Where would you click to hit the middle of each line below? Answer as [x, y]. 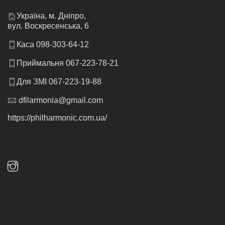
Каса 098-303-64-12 [53, 44]
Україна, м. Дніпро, [51, 16]
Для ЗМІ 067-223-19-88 [59, 81]
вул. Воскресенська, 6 [48, 26]
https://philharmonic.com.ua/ [57, 118]
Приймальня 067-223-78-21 [68, 63]
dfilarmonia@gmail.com [60, 100]
